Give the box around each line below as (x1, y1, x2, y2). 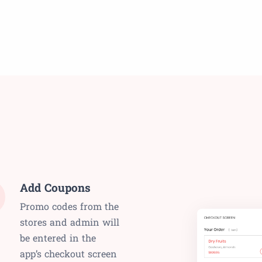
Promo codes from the (20, 200, 119, 213)
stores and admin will (20, 216, 119, 229)
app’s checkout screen (20, 247, 117, 260)
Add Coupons (20, 180, 91, 195)
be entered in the (20, 232, 96, 244)
